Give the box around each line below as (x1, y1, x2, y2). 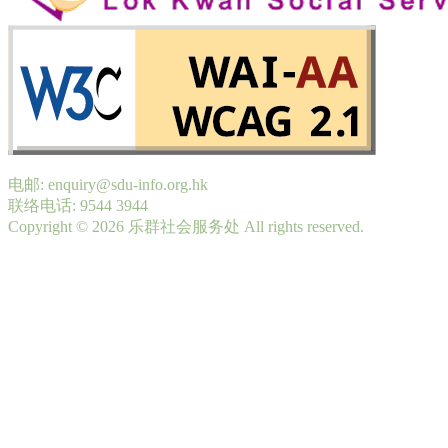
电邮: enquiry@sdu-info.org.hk (8, 176, 208, 194)
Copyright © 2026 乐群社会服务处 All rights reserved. (8, 218, 364, 236)
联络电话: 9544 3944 (8, 197, 148, 215)
